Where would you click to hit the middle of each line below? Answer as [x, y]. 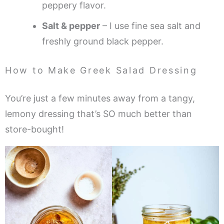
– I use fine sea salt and [150, 25]
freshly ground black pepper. [103, 41]
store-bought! [34, 129]
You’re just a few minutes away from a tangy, [100, 98]
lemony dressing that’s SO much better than [98, 113]
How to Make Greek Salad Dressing [101, 70]
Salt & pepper [71, 25]
